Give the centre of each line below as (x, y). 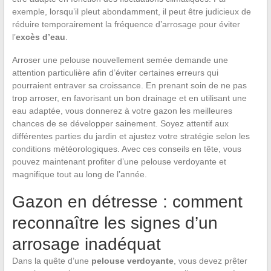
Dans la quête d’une (51, 260)
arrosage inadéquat (86, 244)
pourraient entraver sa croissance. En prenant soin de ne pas (129, 85)
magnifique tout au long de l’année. (79, 174)
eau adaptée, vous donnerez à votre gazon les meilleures (122, 110)
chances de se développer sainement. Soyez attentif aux (120, 123)
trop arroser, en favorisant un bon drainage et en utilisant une (129, 98)
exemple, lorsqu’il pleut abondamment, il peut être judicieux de (131, 11)
